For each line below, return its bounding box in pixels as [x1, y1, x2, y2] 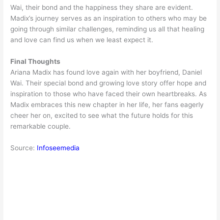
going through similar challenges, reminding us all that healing [10, 25, 205, 33]
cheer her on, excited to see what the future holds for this [10, 111, 193, 119]
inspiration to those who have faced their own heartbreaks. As [10, 89, 207, 98]
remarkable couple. [10, 122, 71, 130]
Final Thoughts [10, 57, 61, 65]
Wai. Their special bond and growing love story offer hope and [10, 79, 207, 87]
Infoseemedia [37, 143, 80, 152]
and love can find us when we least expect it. [10, 35, 154, 44]
